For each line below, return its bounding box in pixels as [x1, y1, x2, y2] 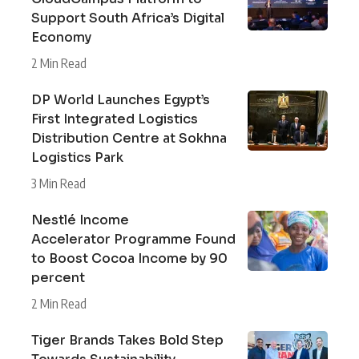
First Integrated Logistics [31, 111, 198, 128]
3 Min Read [31, 175, 86, 192]
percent [31, 269, 85, 287]
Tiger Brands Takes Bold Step [31, 332, 224, 349]
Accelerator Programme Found [31, 231, 236, 248]
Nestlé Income [31, 212, 129, 229]
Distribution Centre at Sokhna [31, 130, 227, 147]
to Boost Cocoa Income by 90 [31, 250, 228, 268]
